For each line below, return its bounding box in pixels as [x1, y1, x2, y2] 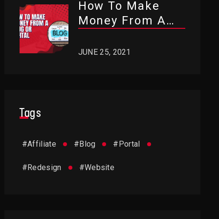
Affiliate [27, 139, 56, 149]
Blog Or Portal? [78, 28, 171, 42]
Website [84, 163, 115, 172]
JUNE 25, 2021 [78, 47, 131, 57]
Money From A [78, 14, 166, 27]
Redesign [27, 163, 62, 172]
